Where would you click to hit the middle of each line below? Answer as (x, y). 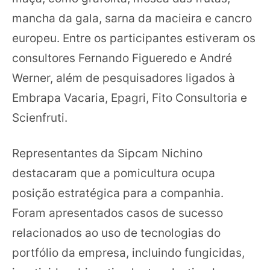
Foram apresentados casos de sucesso (118, 213)
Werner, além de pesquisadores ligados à (124, 77)
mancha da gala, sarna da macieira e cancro (132, 18)
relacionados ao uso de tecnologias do (116, 233)
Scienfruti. (40, 117)
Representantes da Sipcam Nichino (107, 153)
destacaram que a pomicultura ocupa (114, 173)
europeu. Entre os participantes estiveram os (134, 38)
